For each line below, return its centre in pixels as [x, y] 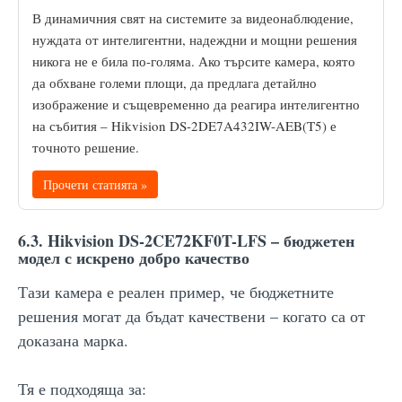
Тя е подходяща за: [82, 388]
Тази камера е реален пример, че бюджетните [176, 291]
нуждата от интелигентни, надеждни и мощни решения [195, 39]
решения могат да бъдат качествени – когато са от [192, 315]
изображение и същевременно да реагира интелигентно [196, 104]
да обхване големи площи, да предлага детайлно [175, 82]
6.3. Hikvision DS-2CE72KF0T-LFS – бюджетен [186, 240]
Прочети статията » [95, 184]
